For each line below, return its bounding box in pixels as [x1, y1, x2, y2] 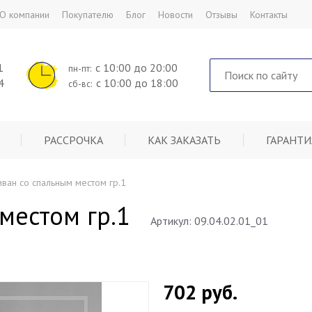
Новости [158, 8, 193, 21]
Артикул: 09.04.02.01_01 [150, 214, 268, 228]
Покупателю [62, 8, 114, 21]
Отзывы [205, 8, 237, 21]
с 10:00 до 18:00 [96, 75, 178, 90]
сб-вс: [68, 77, 94, 90]
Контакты [250, 8, 288, 21]
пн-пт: [68, 62, 93, 75]
